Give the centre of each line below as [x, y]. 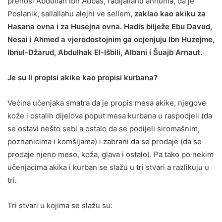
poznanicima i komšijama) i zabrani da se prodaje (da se [105, 141]
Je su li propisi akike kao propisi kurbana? [83, 77]
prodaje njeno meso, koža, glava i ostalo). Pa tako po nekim [111, 154]
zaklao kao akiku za [169, 13]
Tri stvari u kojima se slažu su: [60, 205]
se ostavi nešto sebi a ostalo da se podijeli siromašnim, [104, 128]
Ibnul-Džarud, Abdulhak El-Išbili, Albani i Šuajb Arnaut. [105, 52]
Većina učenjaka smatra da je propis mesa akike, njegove [107, 103]
